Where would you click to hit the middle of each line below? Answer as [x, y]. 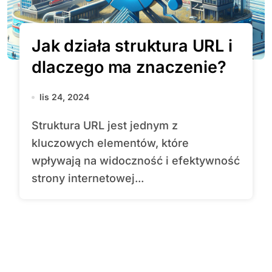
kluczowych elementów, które [110, 143]
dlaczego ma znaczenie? [129, 67]
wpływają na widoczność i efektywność [136, 161]
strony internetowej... [88, 178]
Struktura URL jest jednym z [35, 125]
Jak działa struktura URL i [132, 46]
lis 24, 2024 [64, 97]
